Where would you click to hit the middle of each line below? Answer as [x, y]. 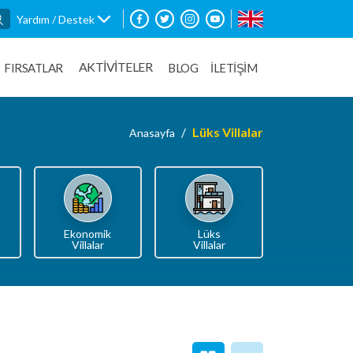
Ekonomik [88, 234]
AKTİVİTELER [115, 67]
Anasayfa [152, 132]
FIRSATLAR [33, 67]
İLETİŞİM [234, 67]
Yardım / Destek [56, 19]
